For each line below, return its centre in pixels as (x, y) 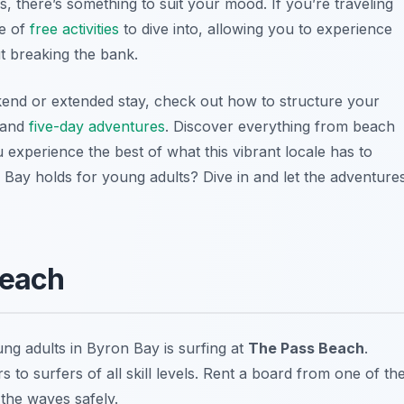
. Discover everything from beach (280, 126)
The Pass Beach (306, 348)
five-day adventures (97, 126)
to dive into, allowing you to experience (256, 28)
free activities (74, 28)
